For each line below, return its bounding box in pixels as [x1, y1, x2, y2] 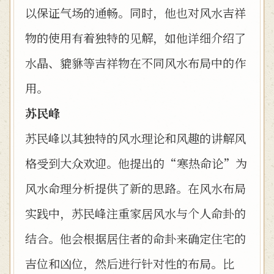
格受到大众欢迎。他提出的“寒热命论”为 [25, 155, 247, 171]
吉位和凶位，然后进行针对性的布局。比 [25, 255, 234, 272]
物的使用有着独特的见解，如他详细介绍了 [25, 29, 246, 46]
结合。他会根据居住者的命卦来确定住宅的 [25, 230, 246, 246]
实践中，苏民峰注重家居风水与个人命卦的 [25, 205, 246, 221]
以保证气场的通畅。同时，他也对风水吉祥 [25, 4, 246, 21]
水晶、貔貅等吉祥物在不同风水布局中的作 [25, 54, 246, 71]
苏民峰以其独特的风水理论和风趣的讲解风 [25, 130, 246, 146]
